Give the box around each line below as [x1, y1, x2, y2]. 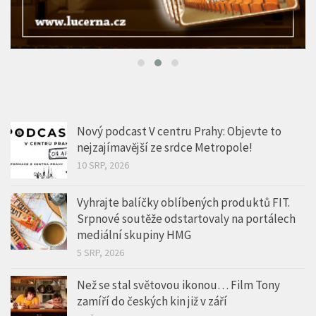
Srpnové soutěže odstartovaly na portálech [77, 211, 296, 227]
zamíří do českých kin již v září [77, 293, 227, 310]
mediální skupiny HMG [77, 227, 191, 243]
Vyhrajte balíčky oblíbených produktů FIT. [77, 195, 290, 211]
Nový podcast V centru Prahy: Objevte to [77, 123, 281, 140]
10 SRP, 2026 [77, 159, 129, 172]
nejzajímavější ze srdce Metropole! [77, 140, 253, 156]
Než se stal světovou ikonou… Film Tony [77, 277, 280, 293]
